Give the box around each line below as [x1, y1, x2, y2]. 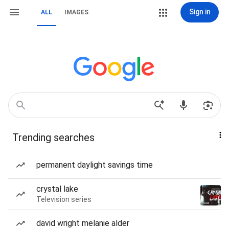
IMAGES [64, 9, 88, 16]
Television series [36, 195, 91, 203]
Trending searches [12, 131, 95, 144]
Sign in [189, 8, 211, 16]
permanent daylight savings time [36, 160, 153, 170]
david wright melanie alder [36, 218, 129, 228]
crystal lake [36, 184, 78, 194]
